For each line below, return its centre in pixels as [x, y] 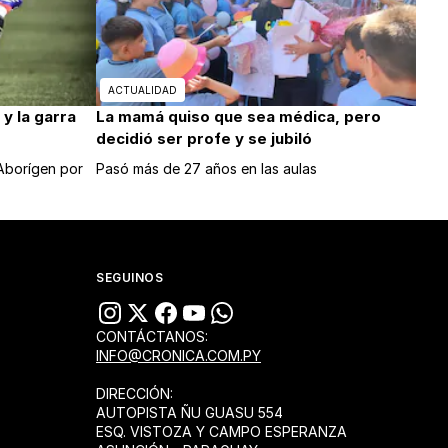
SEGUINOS [129, 278]
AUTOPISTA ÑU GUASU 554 [189, 413]
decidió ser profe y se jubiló [204, 139]
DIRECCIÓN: [134, 394]
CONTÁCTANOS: [152, 337]
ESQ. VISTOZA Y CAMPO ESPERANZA [221, 432]
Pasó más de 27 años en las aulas [206, 169]
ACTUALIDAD [142, 90]
